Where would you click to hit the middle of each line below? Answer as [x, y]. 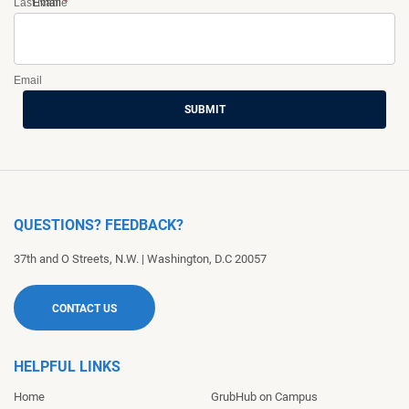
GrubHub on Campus [264, 396]
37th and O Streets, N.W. [76, 258]
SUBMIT [204, 109]
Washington [178, 258]
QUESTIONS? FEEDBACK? [99, 225]
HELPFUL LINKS [67, 366]
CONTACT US [84, 308]
